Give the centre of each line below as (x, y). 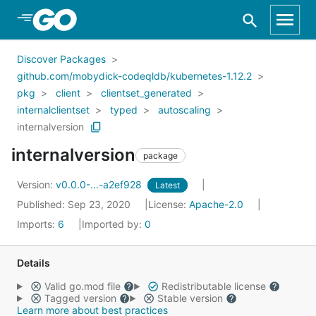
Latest (168, 185)
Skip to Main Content (85, 19)
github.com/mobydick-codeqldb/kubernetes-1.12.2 (134, 76)
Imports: (37, 224)
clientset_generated (146, 93)
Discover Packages (61, 59)
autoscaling (184, 110)
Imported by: (113, 224)
